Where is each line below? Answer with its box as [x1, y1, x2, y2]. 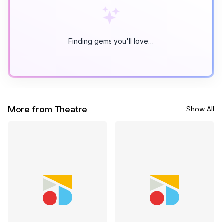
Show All [186, 104, 214, 113]
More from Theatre [8, 104, 87, 114]
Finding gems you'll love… [68, 36, 154, 45]
